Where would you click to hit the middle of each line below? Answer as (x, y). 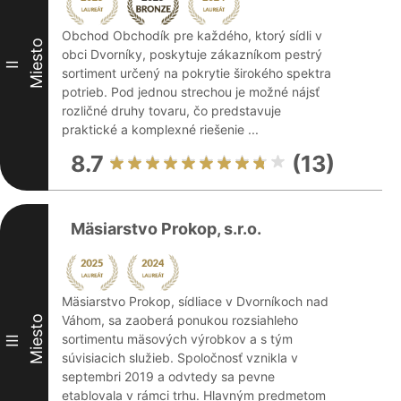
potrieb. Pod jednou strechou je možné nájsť (191, 92)
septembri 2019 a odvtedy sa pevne (168, 376)
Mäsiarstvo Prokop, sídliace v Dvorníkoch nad (195, 301)
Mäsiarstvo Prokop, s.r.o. (166, 229)
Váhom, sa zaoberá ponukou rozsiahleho (180, 320)
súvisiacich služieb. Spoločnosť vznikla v (180, 358)
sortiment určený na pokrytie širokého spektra (196, 73)
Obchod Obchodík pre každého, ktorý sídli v (192, 35)
